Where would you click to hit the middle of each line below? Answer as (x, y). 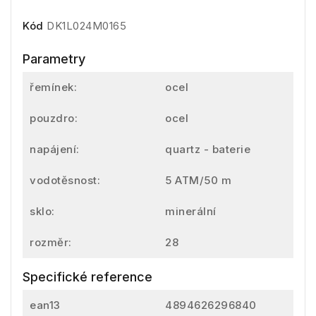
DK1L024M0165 (86, 25)
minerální (191, 211)
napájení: (55, 149)
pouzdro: (54, 118)
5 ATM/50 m (198, 180)
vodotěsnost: (65, 180)
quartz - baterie (208, 149)
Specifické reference (87, 276)
